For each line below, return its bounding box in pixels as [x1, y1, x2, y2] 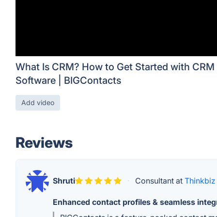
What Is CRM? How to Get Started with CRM [15, 61, 215, 73]
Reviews [15, 134, 73, 151]
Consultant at [133, 176, 185, 186]
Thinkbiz [185, 176, 216, 186]
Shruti [53, 176, 75, 186]
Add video [21, 98, 54, 107]
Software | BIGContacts [15, 75, 121, 86]
